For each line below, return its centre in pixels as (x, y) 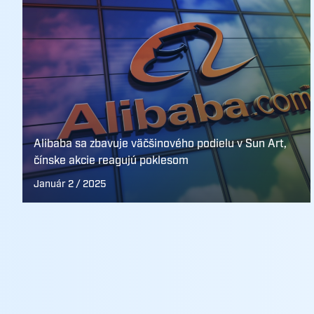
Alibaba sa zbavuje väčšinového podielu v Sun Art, (160, 144)
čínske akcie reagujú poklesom (111, 161)
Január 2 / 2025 (70, 184)
